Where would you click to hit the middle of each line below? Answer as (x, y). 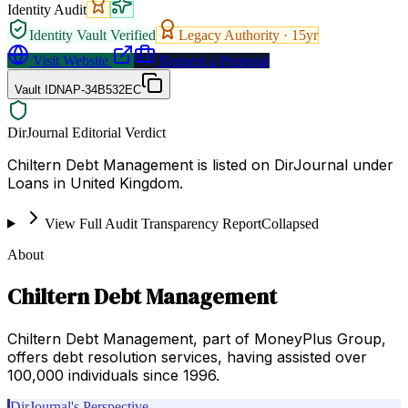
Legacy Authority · (235, 35)
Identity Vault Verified (92, 35)
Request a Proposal (213, 60)
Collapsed (290, 223)
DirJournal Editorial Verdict (87, 132)
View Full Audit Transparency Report (153, 223)
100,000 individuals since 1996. (113, 375)
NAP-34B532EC (99, 89)
